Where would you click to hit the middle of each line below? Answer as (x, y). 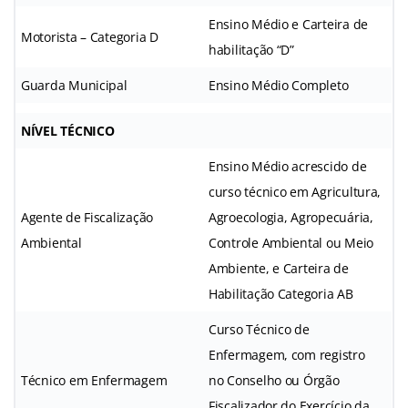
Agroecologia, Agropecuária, (291, 217)
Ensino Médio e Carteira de (288, 24)
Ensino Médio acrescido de (288, 166)
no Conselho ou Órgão (274, 380)
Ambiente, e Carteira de (279, 268)
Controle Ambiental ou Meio (291, 242)
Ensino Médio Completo (279, 85)
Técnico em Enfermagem (94, 380)
